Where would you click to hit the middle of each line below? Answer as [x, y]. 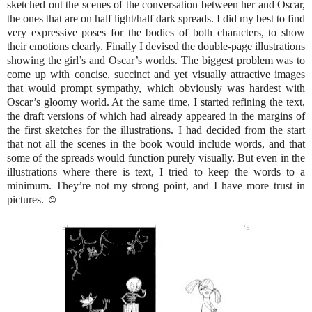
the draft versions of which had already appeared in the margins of [156, 116]
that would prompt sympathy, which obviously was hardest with [156, 88]
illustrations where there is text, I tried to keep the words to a [156, 171]
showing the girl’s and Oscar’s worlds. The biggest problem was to [156, 60]
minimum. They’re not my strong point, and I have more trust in [156, 185]
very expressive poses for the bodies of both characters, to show [156, 32]
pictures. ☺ [32, 199]
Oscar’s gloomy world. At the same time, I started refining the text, [156, 102]
